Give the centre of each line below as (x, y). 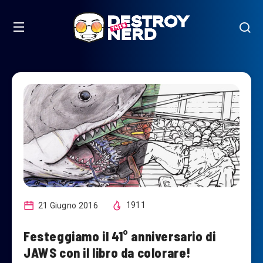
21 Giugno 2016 (67, 205)
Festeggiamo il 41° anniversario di (120, 236)
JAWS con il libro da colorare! (108, 252)
